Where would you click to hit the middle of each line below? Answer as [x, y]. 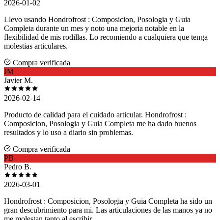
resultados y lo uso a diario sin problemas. [69, 133]
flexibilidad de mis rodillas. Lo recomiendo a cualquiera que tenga [106, 37]
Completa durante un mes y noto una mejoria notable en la [94, 28]
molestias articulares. [36, 46]
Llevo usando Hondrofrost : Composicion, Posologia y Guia [97, 20]
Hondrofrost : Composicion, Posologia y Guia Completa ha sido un [108, 201]
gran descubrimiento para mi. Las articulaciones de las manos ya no [108, 210]
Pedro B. [18, 167]
